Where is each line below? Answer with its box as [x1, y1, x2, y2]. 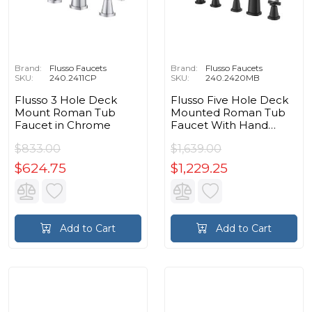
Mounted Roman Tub [171, 106, 286, 120]
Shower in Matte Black [171, 131, 290, 145]
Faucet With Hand [171, 118, 268, 132]
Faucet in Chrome [15, 118, 111, 132]
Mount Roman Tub [15, 106, 116, 120]
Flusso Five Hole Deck [171, 93, 288, 107]
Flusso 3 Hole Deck [15, 93, 117, 107]
